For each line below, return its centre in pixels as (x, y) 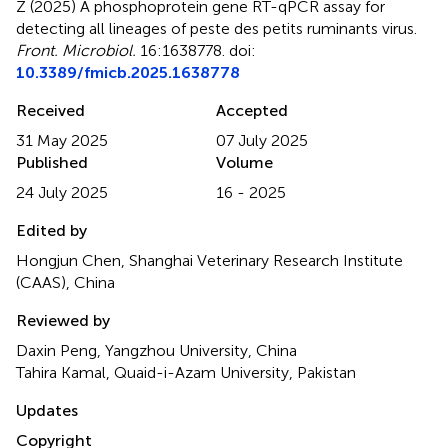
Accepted (252, 110)
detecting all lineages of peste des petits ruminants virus (215, 28)
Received (50, 110)
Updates (47, 410)
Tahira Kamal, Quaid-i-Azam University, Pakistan (186, 372)
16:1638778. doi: (196, 50)
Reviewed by (63, 320)
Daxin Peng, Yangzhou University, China (156, 350)
